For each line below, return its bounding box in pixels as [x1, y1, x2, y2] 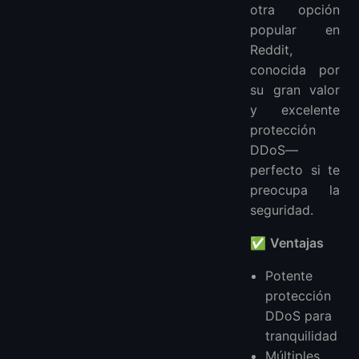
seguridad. [250, 201, 313, 218]
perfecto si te [250, 161, 340, 178]
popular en [250, 21, 340, 38]
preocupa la [250, 181, 340, 198]
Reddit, [250, 41, 292, 58]
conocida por [250, 61, 340, 78]
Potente [265, 267, 313, 284]
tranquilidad [265, 327, 338, 344]
